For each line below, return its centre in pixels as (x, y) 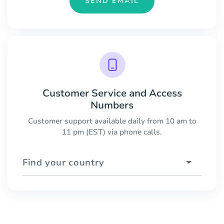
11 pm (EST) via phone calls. (112, 132)
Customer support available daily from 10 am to (112, 121)
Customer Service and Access (112, 93)
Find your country (63, 162)
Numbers (112, 105)
